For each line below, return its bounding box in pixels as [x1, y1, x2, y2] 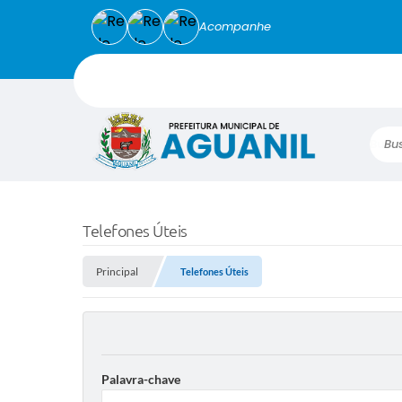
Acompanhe [199, 18, 271, 35]
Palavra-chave [101, 371, 180, 388]
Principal [96, 265, 138, 279]
